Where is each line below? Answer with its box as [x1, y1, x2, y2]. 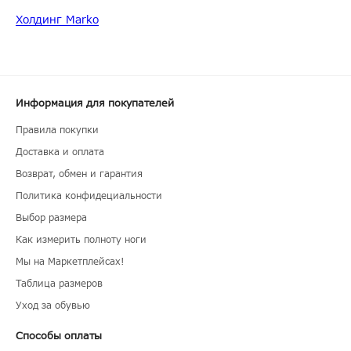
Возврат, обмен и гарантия [16, 166, 143, 181]
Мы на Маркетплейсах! [16, 254, 125, 269]
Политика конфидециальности [16, 188, 162, 203]
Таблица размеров [16, 276, 103, 291]
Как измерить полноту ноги [16, 232, 147, 247]
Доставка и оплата [16, 144, 104, 159]
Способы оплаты [16, 327, 102, 344]
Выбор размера [16, 210, 87, 225]
